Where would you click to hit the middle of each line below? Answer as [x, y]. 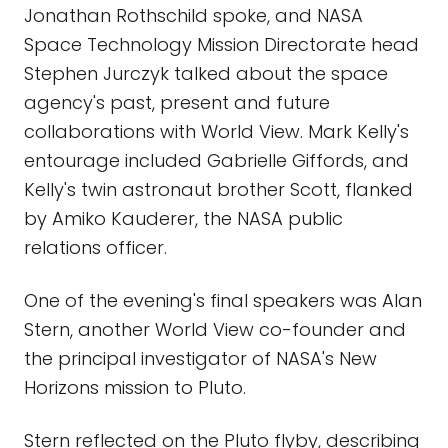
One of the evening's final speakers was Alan [223, 300]
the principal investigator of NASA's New [200, 358]
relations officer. [95, 247]
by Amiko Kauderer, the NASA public [183, 218]
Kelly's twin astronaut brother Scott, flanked [218, 189]
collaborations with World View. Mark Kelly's [216, 131]
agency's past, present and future [177, 102]
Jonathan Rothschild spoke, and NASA [193, 15]
